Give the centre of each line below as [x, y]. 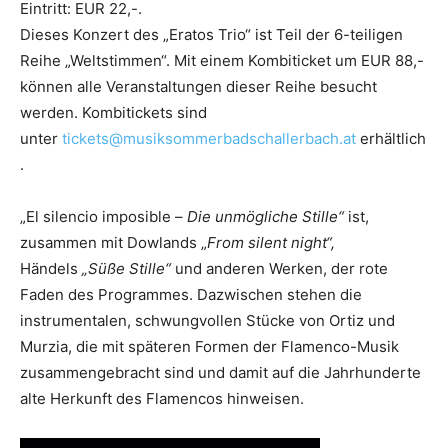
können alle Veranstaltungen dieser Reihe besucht [198, 86]
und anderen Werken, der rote [279, 268]
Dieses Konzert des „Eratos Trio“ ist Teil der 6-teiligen [211, 34]
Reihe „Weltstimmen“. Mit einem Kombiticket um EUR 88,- [222, 60]
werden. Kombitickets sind [113, 112]
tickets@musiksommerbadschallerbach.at [209, 138]
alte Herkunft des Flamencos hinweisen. [162, 398]
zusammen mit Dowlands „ [113, 242]
